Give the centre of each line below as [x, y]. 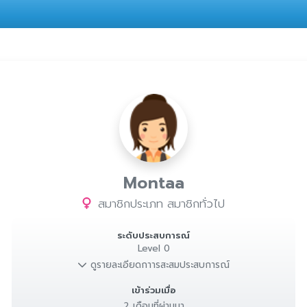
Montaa [153, 183]
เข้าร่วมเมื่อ [153, 290]
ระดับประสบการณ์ [153, 235]
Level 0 [153, 248]
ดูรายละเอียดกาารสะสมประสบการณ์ [158, 265]
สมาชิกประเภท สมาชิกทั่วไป [159, 204]
